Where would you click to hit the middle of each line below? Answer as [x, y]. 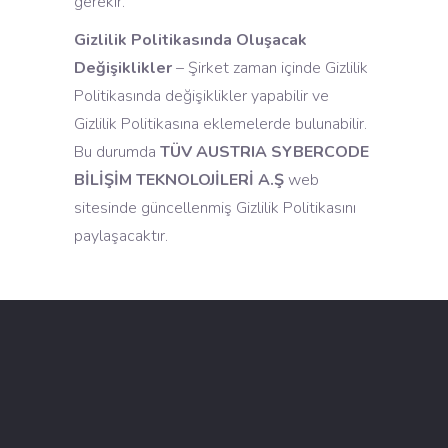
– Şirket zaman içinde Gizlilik [270, 68]
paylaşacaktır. [121, 236]
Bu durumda [117, 152]
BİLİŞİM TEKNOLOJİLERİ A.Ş [179, 180]
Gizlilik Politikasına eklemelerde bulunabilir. [220, 124]
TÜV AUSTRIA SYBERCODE [264, 152]
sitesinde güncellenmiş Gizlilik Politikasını [215, 208]
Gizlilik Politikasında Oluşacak [190, 40]
